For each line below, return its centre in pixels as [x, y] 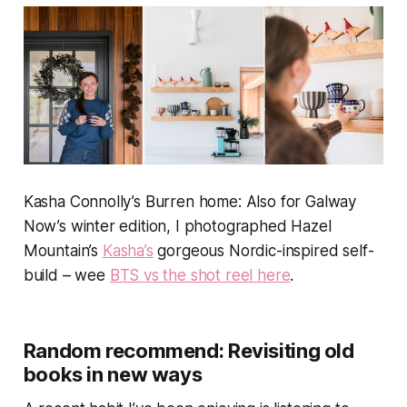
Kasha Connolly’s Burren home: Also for [164, 202]
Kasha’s [128, 251]
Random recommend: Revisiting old [189, 351]
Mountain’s [63, 251]
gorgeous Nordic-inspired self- [263, 251]
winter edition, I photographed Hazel [199, 227]
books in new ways [113, 375]
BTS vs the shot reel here [200, 276]
